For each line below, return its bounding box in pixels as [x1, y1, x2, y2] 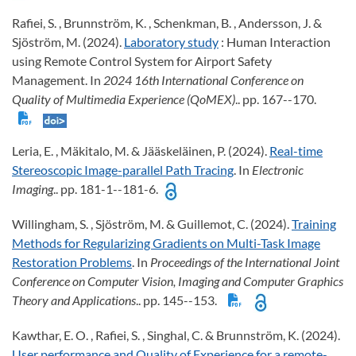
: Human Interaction [219, 34, 331, 50]
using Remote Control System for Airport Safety [12, 53, 272, 69]
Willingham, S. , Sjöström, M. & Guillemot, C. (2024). [12, 216, 292, 232]
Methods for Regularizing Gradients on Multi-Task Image [12, 235, 320, 251]
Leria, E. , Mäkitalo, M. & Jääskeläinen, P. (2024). [12, 143, 269, 159]
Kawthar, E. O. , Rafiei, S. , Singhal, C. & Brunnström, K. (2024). [12, 327, 340, 342]
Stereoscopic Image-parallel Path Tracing [12, 162, 234, 178]
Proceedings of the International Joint [150, 254, 339, 270]
